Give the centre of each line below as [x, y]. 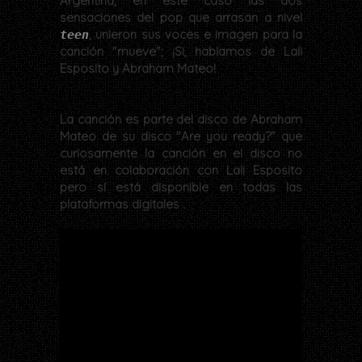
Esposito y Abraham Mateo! [138, 69]
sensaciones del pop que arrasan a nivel [181, 18]
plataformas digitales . [122, 204]
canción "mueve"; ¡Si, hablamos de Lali [181, 52]
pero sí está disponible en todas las [181, 187]
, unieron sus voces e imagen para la [196, 35]
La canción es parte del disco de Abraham [181, 120]
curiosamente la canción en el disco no [181, 154]
